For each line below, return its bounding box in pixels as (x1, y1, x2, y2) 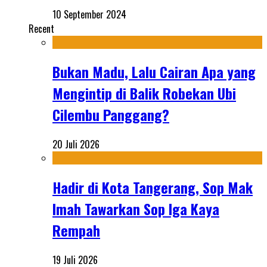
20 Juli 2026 (52, 136, 100, 151)
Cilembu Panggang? (52, 103, 169, 125)
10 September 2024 (52, 7, 126, 21)
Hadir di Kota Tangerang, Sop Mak (52, 176, 253, 198)
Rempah (52, 219, 100, 241)
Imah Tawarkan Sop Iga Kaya (52, 197, 219, 219)
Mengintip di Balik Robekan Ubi (52, 82, 236, 104)
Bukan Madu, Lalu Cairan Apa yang (52, 60, 256, 82)
